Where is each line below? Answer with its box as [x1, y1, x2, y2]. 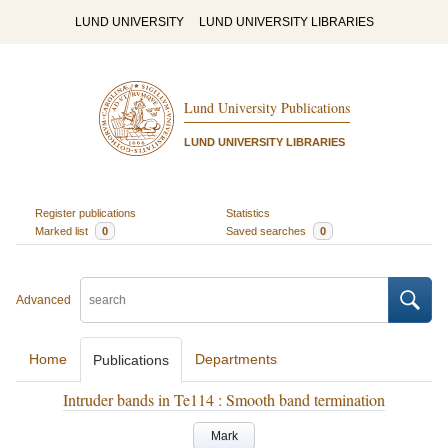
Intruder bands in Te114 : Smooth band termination [63, 389, 385, 410]
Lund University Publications [183, 98, 350, 118]
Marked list [34, 224, 91, 237]
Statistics [226, 206, 270, 219]
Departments [195, 351, 277, 367]
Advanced [16, 293, 71, 307]
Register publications [34, 206, 136, 219]
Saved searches [226, 224, 309, 237]
